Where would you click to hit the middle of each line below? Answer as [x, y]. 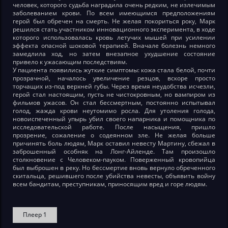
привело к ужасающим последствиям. [70, 62]
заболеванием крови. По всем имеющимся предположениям [114, 13]
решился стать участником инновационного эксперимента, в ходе [114, 29]
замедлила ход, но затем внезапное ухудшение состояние [114, 53]
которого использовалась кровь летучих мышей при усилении [114, 37]
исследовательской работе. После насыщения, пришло [114, 127]
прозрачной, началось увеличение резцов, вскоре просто [114, 78]
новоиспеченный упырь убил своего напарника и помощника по [114, 119]
